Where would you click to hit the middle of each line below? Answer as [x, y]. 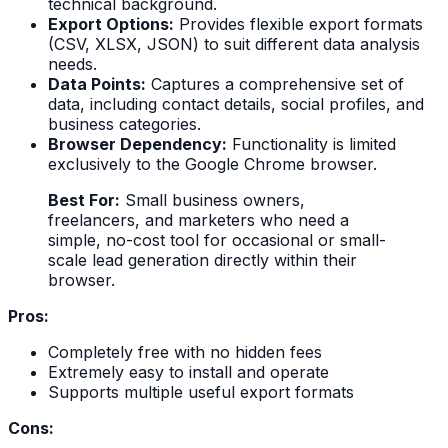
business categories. [124, 124]
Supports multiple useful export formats [201, 392]
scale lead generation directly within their [202, 260]
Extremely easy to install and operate [188, 372]
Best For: [84, 200]
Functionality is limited [311, 144]
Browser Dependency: [137, 144]
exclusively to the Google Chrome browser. [212, 164]
